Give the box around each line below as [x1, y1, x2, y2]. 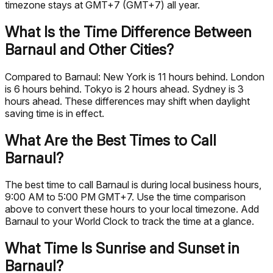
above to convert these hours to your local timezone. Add [5, 203, 259, 216]
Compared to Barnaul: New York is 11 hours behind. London [5, 70, 264, 83]
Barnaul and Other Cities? [5, 40, 174, 58]
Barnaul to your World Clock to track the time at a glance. [5, 215, 254, 228]
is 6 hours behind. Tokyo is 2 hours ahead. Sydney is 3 [5, 82, 244, 95]
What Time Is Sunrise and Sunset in [5, 239, 239, 258]
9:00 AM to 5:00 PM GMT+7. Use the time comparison [5, 191, 246, 204]
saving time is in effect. [5, 107, 104, 119]
